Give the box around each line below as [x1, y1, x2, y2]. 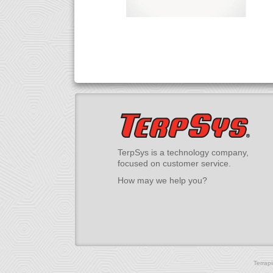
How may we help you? [118, 175, 207, 185]
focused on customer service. [118, 158, 231, 168]
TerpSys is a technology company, [118, 147, 249, 157]
